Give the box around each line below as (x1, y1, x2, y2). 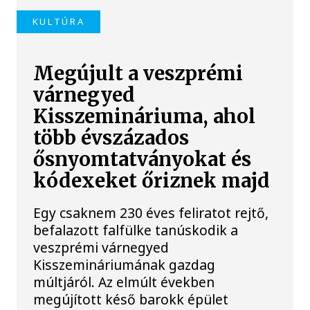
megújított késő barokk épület (33, 289, 229, 309)
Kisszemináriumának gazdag (33, 255, 216, 274)
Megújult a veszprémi (33, 61, 244, 86)
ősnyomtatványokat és (33, 147, 252, 172)
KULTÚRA (32, 15, 85, 28)
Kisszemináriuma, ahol (33, 104, 256, 129)
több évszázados (33, 125, 190, 150)
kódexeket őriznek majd (33, 168, 271, 193)
